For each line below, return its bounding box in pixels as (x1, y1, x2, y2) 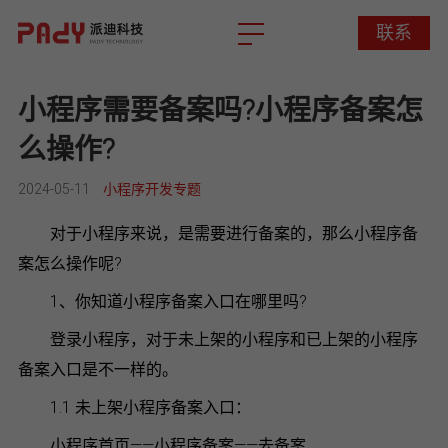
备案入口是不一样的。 (17, 358, 178, 379)
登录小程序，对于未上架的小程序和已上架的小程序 (17, 328, 418, 349)
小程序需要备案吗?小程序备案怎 (17, 91, 423, 128)
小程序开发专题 (102, 179, 201, 198)
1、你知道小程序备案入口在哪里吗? (17, 290, 307, 311)
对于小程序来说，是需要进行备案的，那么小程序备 (17, 222, 418, 243)
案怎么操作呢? (17, 252, 122, 273)
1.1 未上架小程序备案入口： (17, 396, 251, 417)
